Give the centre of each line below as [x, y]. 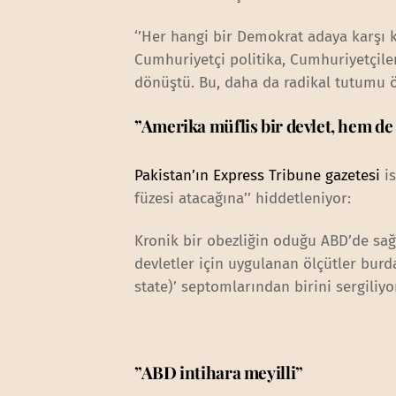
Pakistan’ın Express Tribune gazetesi [258, 175]
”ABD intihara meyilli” [219, 372]
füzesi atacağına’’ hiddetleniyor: [243, 198]
